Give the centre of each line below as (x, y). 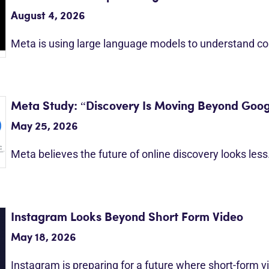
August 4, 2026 (48, 16)
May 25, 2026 (44, 127)
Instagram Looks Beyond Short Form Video (127, 217)
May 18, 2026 (43, 237)
